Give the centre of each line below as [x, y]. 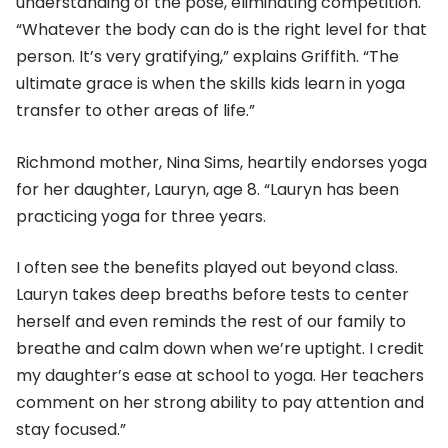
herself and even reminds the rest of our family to [211, 322]
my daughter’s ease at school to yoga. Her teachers [220, 376]
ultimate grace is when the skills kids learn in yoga [210, 84]
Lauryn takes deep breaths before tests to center [212, 295]
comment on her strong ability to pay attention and [220, 403]
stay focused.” [71, 430]
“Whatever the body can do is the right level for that [221, 30]
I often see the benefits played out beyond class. [207, 268]
